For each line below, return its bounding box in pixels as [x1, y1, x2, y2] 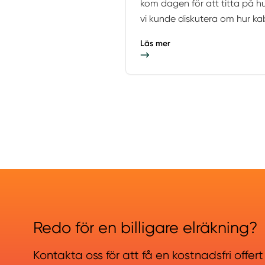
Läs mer [140, 38, 170, 49]
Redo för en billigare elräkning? [33, 218, 257, 237]
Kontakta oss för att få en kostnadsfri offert [33, 248, 263, 263]
